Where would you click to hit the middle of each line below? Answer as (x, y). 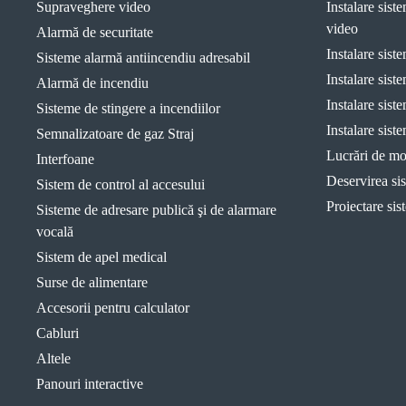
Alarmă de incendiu (92, 83)
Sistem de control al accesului (121, 184)
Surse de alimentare (92, 282)
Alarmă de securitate (95, 32)
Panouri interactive (90, 384)
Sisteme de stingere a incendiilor (128, 108)
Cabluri (58, 333)
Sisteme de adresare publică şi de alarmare (156, 210)
